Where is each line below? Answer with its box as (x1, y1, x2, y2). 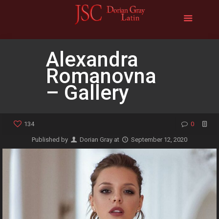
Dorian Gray (80, 136, 112, 143)
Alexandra (46, 47, 138, 71)
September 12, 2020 (131, 136, 188, 143)
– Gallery (46, 81, 129, 105)
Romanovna (46, 64, 156, 88)
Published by (31, 136, 69, 143)
